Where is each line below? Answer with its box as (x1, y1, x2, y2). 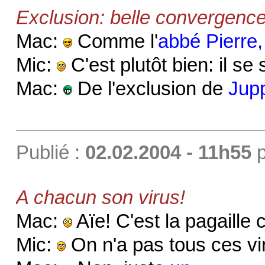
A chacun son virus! (15, 186, 185, 208)
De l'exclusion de (72, 77, 228, 99)
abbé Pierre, (157, 30, 263, 52)
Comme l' (72, 30, 158, 52)
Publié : (15, 141, 85, 163)
